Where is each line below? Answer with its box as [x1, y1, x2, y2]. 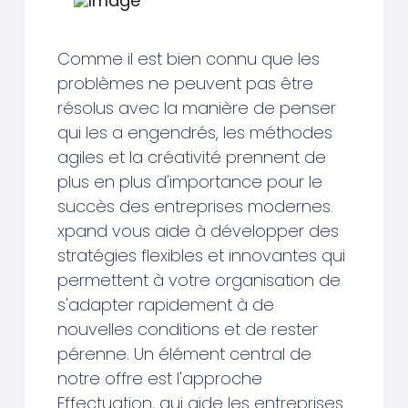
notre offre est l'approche [56, 367, 262, 391]
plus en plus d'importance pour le [56, 170, 322, 194]
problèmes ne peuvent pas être [56, 72, 313, 96]
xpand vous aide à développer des [56, 219, 339, 243]
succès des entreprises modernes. [56, 195, 333, 219]
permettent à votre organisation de [56, 269, 341, 292]
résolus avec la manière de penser [56, 97, 336, 120]
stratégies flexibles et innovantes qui [56, 244, 345, 268]
